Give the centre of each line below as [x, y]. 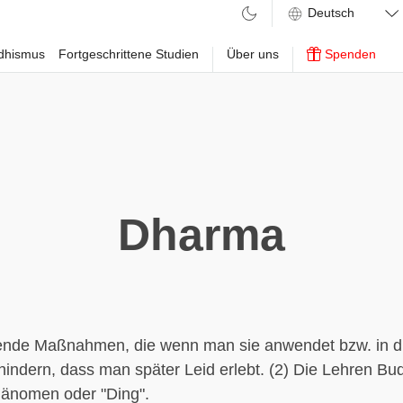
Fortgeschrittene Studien [129, 54]
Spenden [349, 54]
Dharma [201, 235]
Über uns [253, 54]
